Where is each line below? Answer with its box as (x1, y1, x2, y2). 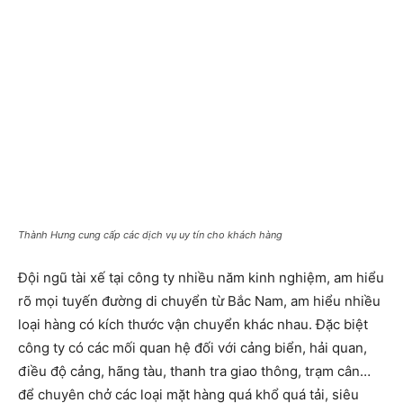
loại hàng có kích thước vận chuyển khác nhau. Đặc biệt (18, 316, 368, 334)
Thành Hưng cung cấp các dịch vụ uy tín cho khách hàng (18, 228, 282, 242)
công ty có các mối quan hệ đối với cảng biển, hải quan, (18, 339, 367, 357)
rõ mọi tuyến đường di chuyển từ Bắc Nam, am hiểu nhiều (18, 292, 381, 310)
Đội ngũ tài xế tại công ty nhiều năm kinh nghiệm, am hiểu (18, 269, 384, 287)
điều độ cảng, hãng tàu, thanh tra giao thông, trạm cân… (18, 363, 371, 381)
